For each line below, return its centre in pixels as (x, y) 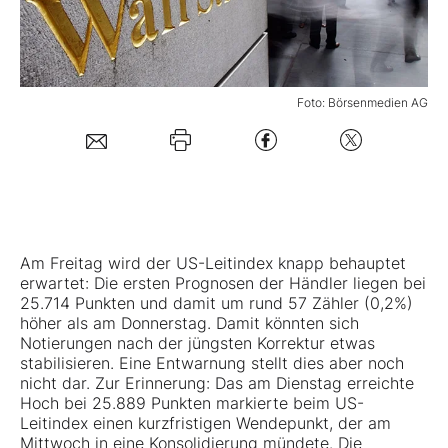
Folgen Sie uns (99, 172)
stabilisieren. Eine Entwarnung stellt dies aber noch (212, 363)
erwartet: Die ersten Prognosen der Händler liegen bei (223, 283)
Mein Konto (118, 108)
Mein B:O (78, 37)
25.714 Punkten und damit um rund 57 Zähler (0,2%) (216, 303)
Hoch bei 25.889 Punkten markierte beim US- (192, 403)
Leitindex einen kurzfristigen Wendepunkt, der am (205, 423)
